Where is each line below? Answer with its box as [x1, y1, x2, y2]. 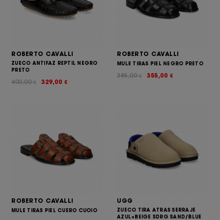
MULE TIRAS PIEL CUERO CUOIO [11, 207, 97, 214]
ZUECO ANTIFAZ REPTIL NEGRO [11, 60, 98, 66]
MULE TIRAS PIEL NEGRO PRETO [117, 60, 203, 67]
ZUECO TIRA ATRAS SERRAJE [117, 207, 195, 213]
